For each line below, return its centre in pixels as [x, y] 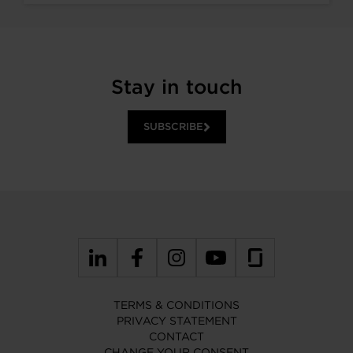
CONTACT [176, 336]
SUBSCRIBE [173, 126]
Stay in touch [176, 87]
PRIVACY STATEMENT [176, 321]
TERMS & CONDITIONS [176, 305]
